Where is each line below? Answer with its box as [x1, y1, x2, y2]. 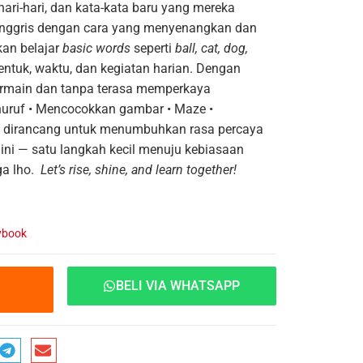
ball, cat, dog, [175, 40, 248, 56]
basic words [62, 40, 130, 56]
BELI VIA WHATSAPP [116, 277, 241, 293]
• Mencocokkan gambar [28, 100, 164, 117]
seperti [130, 40, 175, 56]
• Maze [167, 100, 206, 117]
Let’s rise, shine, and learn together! [41, 161, 237, 177]
